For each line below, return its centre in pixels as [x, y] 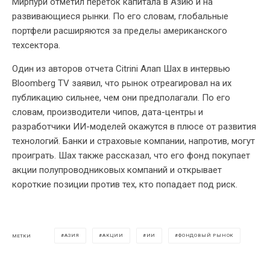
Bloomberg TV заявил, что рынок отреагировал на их [122, 83]
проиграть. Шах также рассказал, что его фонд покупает [131, 156]
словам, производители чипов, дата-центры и [108, 112]
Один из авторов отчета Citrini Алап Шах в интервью [121, 69]
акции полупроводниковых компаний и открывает [117, 170]
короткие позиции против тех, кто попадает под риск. [125, 185]
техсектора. [36, 46]
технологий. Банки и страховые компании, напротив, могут [133, 141]
